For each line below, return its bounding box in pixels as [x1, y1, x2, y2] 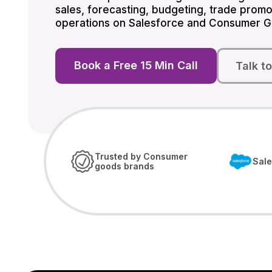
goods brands [95, 160, 154, 171]
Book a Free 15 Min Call [73, 59, 198, 72]
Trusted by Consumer [95, 151, 188, 161]
